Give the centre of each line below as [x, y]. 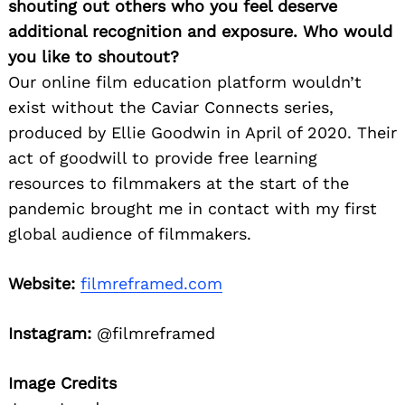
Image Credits [62, 383]
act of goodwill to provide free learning [163, 158]
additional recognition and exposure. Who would [200, 32]
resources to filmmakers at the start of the [179, 184]
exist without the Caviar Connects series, [171, 108]
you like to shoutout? [94, 57]
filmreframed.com [151, 284]
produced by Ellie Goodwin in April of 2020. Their [202, 133]
